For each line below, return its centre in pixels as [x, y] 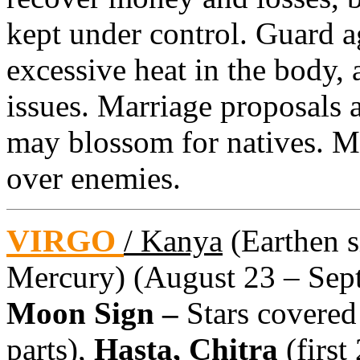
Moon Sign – [96, 313]
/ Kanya [173, 240]
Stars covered [272, 313]
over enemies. [94, 178]
